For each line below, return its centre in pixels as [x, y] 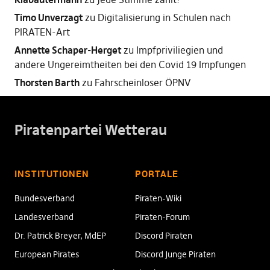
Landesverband [44, 217]
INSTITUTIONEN [52, 174]
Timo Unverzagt [48, 17]
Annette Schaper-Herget [67, 50]
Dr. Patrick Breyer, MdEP [60, 236]
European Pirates [46, 254]
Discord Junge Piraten [175, 254]
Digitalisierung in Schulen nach [164, 17]
